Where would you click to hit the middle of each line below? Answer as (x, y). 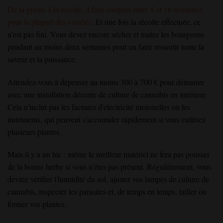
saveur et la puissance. (42, 59)
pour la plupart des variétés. (51, 21)
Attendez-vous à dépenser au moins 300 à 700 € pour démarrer (106, 82)
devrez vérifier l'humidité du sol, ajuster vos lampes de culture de (108, 179)
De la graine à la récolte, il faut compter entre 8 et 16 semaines (105, 9)
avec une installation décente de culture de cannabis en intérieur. (107, 94)
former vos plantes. (37, 204)
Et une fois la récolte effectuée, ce (147, 21)
